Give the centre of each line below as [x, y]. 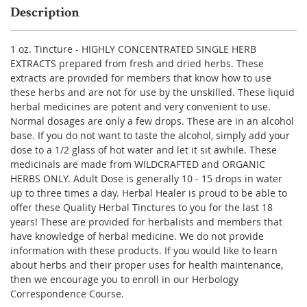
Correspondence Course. [67, 293]
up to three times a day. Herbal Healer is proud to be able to [149, 193]
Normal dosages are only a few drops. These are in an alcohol [152, 121]
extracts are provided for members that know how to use [141, 77]
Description [45, 13]
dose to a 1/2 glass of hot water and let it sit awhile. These [144, 149]
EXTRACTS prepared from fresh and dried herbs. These [137, 63]
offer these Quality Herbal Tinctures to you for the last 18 [142, 207]
